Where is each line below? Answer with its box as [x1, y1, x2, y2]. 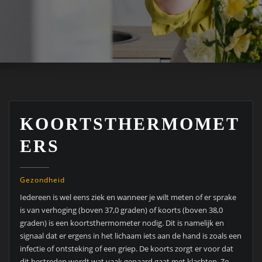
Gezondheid [19, 175, 65, 185]
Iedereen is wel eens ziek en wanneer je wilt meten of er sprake [19, 192, 236, 203]
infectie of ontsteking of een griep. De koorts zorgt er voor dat [19, 243, 233, 254]
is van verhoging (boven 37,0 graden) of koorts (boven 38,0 [19, 205, 223, 216]
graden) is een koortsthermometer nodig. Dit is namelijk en [19, 218, 224, 229]
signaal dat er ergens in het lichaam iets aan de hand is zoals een [19, 230, 242, 242]
